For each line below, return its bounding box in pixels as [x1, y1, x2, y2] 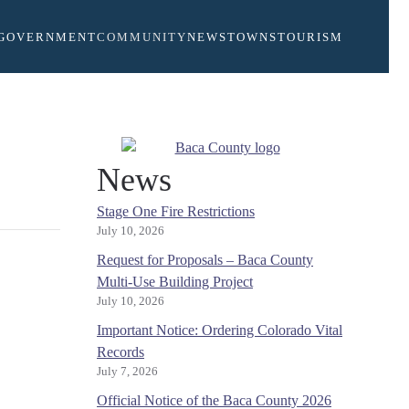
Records [97, 344, 144, 360]
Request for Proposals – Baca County [97, 252, 313, 267]
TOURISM [278, 29, 343, 44]
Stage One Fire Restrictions [97, 204, 255, 219]
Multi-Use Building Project [97, 274, 253, 289]
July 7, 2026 [97, 365, 158, 378]
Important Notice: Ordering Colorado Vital [97, 322, 342, 338]
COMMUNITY [97, 29, 187, 44]
